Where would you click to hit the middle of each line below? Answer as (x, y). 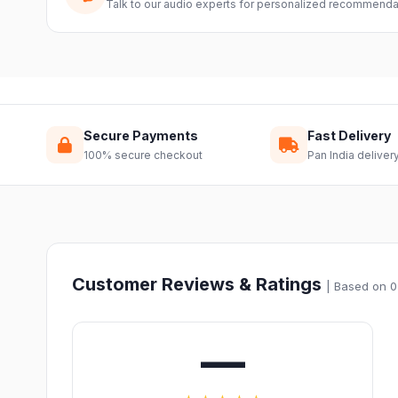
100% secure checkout (143, 155)
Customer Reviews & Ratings (199, 284)
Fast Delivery (349, 135)
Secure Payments (141, 135)
